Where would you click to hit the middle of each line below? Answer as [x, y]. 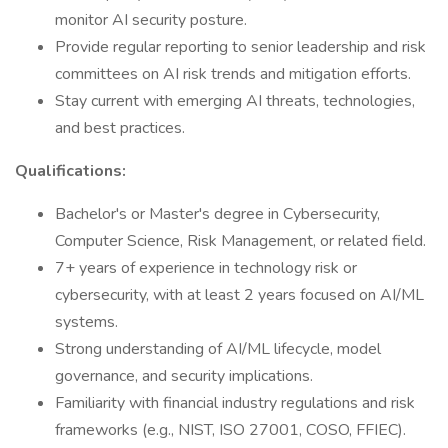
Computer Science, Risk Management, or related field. [240, 241]
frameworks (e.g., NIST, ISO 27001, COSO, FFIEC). [230, 430]
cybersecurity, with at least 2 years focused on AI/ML [239, 295]
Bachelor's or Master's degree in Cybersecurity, [217, 214]
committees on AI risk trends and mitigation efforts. [233, 74]
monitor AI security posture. [151, 20]
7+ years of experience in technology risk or [206, 268]
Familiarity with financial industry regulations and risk [235, 403]
